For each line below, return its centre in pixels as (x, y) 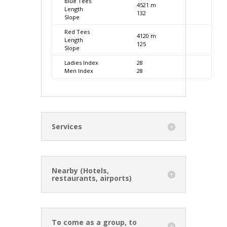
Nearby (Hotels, (80, 171)
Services (67, 127)
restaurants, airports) (91, 178)
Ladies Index (81, 63)
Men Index (79, 71)
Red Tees (77, 32)
